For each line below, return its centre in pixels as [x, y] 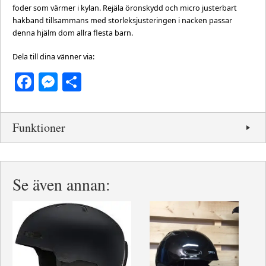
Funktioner [39, 128]
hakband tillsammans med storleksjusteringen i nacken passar [122, 21]
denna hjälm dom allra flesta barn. [73, 33]
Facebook [76, 82]
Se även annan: [61, 185]
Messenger [107, 82]
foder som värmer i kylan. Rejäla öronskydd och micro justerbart [125, 8]
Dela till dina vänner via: [53, 57]
